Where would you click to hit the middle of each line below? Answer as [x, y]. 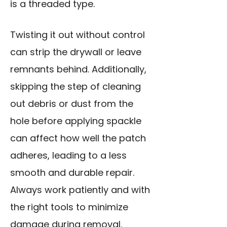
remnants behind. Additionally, [78, 69]
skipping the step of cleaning [75, 87]
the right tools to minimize [69, 207]
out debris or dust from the [72, 104]
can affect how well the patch [78, 138]
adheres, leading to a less [68, 156]
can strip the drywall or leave [76, 52]
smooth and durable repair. [72, 173]
